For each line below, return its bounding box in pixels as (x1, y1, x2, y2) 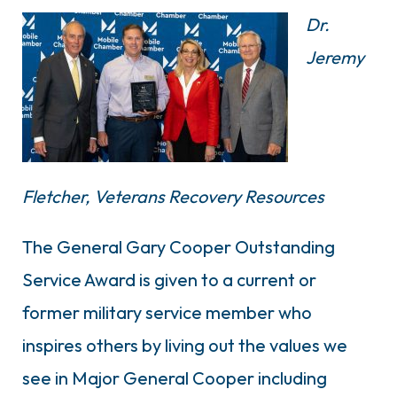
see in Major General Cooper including (22, 366, 327, 389)
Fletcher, (22, 184, 94, 207)
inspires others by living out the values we (22, 333, 347, 356)
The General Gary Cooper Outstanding (22, 235, 335, 258)
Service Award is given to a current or (22, 268, 316, 291)
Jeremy (306, 45, 364, 68)
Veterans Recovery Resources (94, 184, 324, 207)
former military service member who (22, 300, 312, 323)
